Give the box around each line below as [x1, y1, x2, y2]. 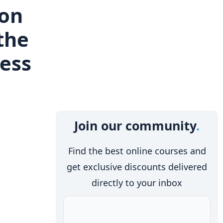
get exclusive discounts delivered [67, 160, 207, 173]
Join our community [74, 116, 196, 134]
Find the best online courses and [68, 144, 206, 157]
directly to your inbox [92, 176, 182, 189]
